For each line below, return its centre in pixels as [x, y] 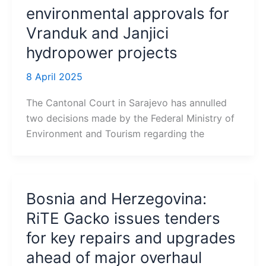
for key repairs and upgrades [131, 238]
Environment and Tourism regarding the [115, 134]
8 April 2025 [54, 77]
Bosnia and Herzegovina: [116, 199]
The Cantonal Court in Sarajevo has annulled [126, 103]
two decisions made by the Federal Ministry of [130, 118]
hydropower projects [102, 53]
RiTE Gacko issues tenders [123, 218]
